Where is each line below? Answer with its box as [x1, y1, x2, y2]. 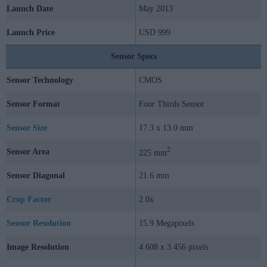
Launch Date [7, 4, 53, 14]
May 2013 [139, 4, 173, 14]
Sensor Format [7, 100, 60, 109]
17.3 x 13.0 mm [139, 123, 193, 133]
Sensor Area [7, 147, 49, 157]
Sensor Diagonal [7, 171, 65, 181]
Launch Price [7, 28, 55, 38]
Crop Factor [7, 195, 51, 204]
